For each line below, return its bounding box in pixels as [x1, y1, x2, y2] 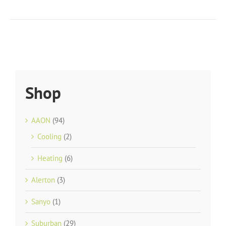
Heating [37, 153, 63, 163]
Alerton [31, 175, 55, 185]
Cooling [37, 132, 62, 142]
